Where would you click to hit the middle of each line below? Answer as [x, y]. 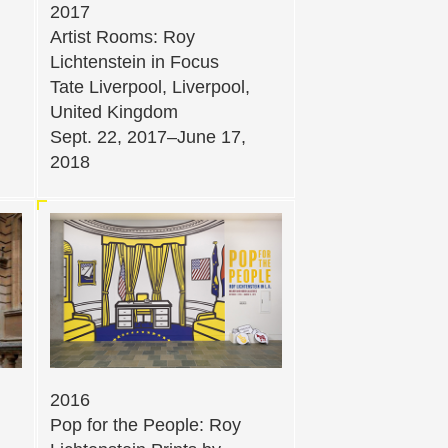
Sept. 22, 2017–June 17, [148, 137]
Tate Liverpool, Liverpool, [150, 87]
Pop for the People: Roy [145, 425]
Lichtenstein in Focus [134, 62]
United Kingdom [114, 112]
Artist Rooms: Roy [122, 37]
